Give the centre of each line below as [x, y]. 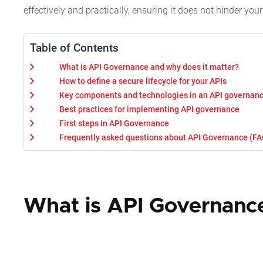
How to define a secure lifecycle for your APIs [143, 81]
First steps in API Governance [114, 123]
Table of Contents [74, 48]
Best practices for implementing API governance [149, 109]
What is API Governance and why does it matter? [149, 67]
